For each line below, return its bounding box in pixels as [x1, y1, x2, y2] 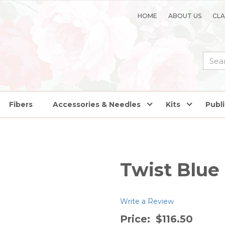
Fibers [9, 100, 33, 109]
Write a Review [120, 197, 174, 206]
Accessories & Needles [53, 100, 141, 109]
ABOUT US [168, 12, 202, 20]
